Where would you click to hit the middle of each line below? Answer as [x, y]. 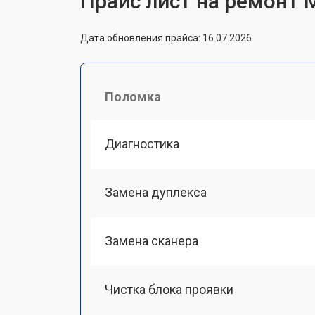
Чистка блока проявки [169, 290]
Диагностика [142, 143]
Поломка [133, 96]
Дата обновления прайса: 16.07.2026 [166, 38]
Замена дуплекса [156, 192]
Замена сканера [152, 241]
